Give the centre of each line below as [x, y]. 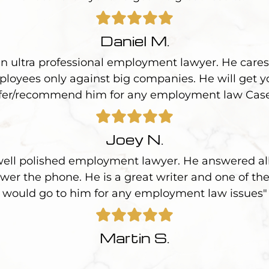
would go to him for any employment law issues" [134, 193]
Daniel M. [134, 41]
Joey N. [134, 139]
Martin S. [134, 237]
